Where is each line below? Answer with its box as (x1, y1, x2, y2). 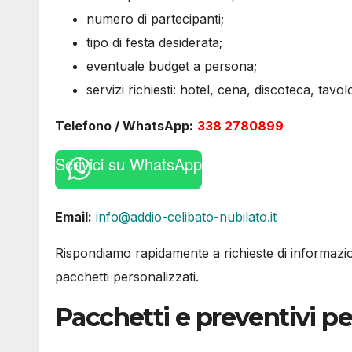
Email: (55, 208, 92, 225)
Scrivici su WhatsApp (55, 152, 202, 175)
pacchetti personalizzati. (55, 268, 199, 284)
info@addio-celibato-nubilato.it (96, 208, 277, 225)
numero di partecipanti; (86, 10, 224, 27)
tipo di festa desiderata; (86, 34, 222, 50)
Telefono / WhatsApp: (55, 117, 193, 134)
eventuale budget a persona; (86, 57, 257, 74)
